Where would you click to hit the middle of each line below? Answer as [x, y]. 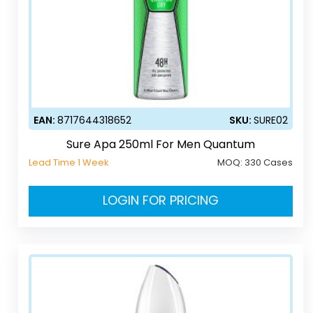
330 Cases [269, 162]
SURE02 [271, 120]
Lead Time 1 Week [69, 162]
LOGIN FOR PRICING [161, 200]
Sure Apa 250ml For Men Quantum [161, 144]
